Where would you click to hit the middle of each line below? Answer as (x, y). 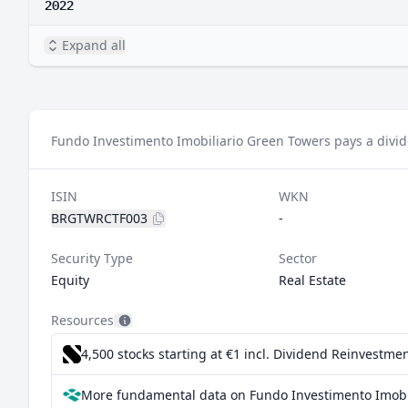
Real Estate (312, 280)
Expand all (94, 45)
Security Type (92, 258)
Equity (70, 280)
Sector (297, 258)
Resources (82, 320)
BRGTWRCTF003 (99, 218)
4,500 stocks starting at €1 (163, 354)
